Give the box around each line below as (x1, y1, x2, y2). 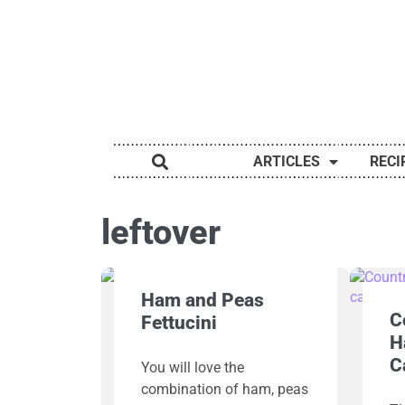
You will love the (140, 359, 244, 377)
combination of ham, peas (140, 381, 308, 399)
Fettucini (140, 312, 217, 334)
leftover (101, 212, 221, 253)
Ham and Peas (140, 289, 264, 312)
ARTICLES (252, 153, 320, 171)
